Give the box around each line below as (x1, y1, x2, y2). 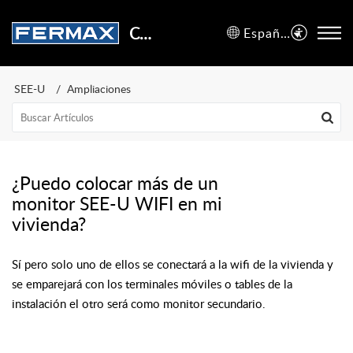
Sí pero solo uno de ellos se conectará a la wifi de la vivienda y (12, 256, 333, 272)
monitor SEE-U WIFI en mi (12, 191, 222, 216)
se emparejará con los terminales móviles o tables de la (12, 276, 292, 292)
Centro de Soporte (139, 22, 151, 44)
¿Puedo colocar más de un (12, 170, 218, 195)
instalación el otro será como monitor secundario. (12, 295, 266, 311)
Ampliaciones (67, 81, 131, 96)
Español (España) (281, 24, 291, 42)
